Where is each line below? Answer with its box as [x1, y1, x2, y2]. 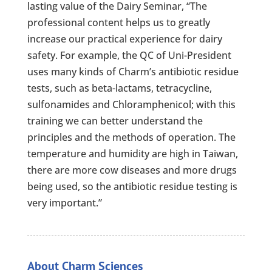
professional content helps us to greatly [27, 16, 210, 29]
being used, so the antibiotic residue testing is [27, 180, 237, 193]
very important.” [27, 196, 102, 209]
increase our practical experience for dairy [27, 32, 222, 46]
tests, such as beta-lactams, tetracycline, [27, 81, 212, 95]
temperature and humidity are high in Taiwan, [27, 147, 238, 160]
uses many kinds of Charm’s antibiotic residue [27, 65, 239, 78]
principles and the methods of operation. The [27, 131, 236, 144]
